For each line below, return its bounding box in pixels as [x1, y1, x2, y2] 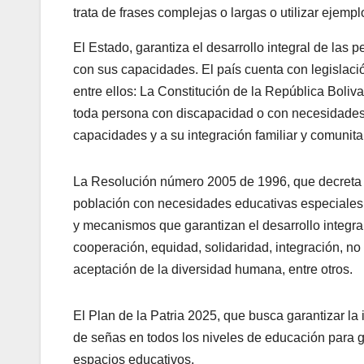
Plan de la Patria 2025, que [89, 309, 245, 323]
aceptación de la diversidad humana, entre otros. [73, 262, 356, 277]
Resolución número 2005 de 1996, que [91, 175, 315, 189]
